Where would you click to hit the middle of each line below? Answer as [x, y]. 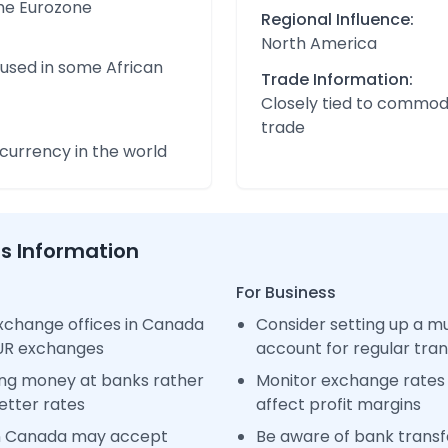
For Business [286, 292]
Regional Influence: [337, 19]
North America [319, 43]
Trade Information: [337, 79]
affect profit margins [338, 404]
